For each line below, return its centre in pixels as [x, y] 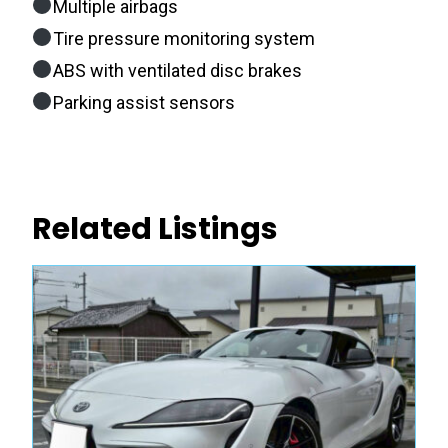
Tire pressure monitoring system [183, 38]
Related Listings [155, 228]
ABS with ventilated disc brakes [177, 70]
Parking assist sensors [143, 102]
